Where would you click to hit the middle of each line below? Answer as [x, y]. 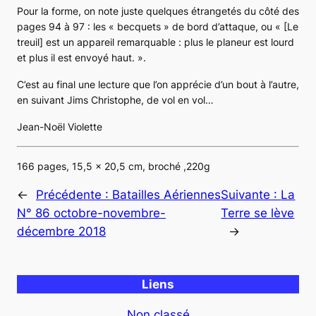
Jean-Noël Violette [60, 126]
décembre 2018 [61, 231]
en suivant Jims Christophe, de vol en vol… [115, 99]
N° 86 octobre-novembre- [91, 213]
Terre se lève [258, 213]
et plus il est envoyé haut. [76, 57]
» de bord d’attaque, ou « [222, 26]
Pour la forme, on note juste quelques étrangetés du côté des [158, 11]
